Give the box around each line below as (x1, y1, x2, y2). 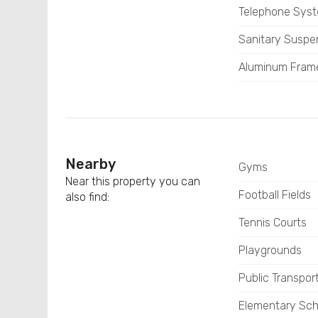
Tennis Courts (238, 216, 307, 229)
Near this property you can (65, 175, 201, 188)
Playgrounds (238, 243, 302, 257)
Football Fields (238, 188, 311, 202)
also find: (65, 190, 110, 204)
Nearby (65, 155, 116, 172)
